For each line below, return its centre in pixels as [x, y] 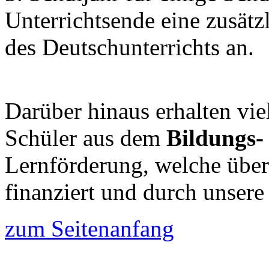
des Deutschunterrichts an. [129, 47]
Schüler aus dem [86, 138]
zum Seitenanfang [89, 228]
